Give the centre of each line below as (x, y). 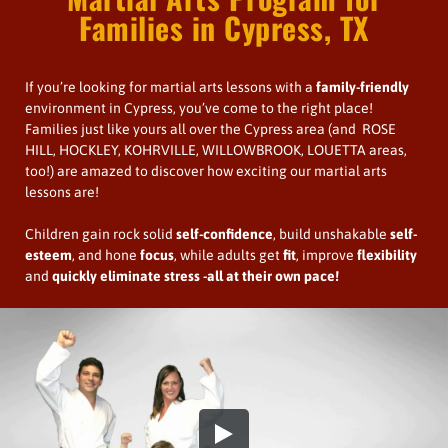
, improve (325, 254)
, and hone (104, 254)
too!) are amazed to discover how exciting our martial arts (206, 170)
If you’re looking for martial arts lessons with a (169, 86)
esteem (48, 254)
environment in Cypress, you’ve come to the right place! (199, 107)
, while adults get (227, 254)
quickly (74, 275)
